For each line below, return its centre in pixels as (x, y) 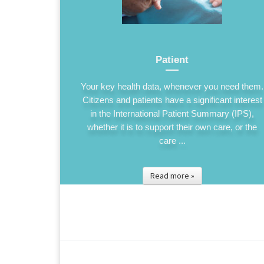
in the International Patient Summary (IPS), (172, 113)
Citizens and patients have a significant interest (172, 100)
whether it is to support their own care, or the (172, 127)
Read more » (172, 175)
